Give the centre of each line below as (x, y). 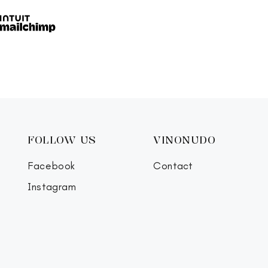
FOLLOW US (62, 140)
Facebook (52, 166)
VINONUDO (185, 140)
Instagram (52, 187)
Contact (173, 166)
